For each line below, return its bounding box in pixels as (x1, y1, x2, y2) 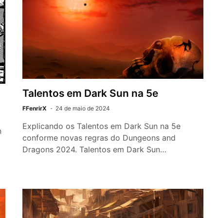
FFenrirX (22, 105, 47, 112)
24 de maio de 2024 (55, 105, 110, 112)
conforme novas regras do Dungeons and (22, 133, 176, 143)
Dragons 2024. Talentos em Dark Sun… (22, 145, 166, 155)
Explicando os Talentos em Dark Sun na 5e (22, 121, 181, 131)
